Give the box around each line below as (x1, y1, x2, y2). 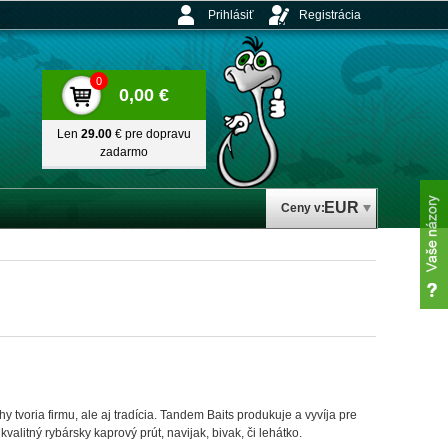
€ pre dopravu (112, 127, 191, 141)
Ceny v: (281, 201, 325, 215)
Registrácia (299, 8, 361, 22)
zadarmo (100, 145, 148, 159)
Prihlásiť (208, 8, 254, 22)
